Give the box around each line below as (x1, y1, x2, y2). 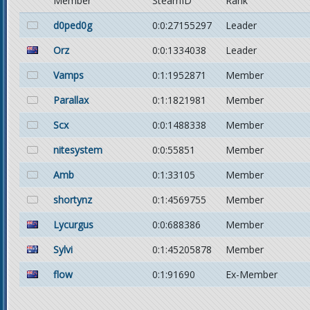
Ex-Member (226, 268, 277, 281)
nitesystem (53, 143, 102, 156)
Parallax (53, 93, 89, 107)
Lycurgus (53, 218, 93, 231)
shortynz (53, 193, 92, 206)
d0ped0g (53, 19, 92, 32)
